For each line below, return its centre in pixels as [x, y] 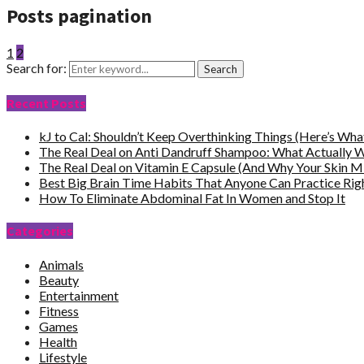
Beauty [59, 279]
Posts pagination [79, 15]
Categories [40, 231]
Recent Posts [46, 103]
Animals [61, 264]
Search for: [37, 67]
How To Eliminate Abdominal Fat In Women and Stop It [192, 198]
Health [58, 341]
